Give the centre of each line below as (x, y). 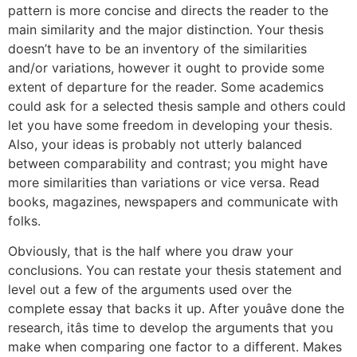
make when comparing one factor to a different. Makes (175, 347)
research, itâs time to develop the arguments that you (171, 328)
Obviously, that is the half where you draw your (151, 251)
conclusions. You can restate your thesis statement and (175, 271)
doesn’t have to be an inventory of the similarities (157, 48)
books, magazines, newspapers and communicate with (173, 201)
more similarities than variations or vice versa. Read (164, 182)
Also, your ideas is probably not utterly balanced (155, 144)
